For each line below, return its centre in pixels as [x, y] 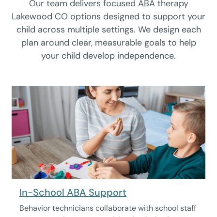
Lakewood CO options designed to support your [108, 16]
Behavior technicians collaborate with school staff [108, 208]
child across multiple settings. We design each [108, 30]
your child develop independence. [108, 56]
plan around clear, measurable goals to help [108, 43]
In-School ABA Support [73, 192]
